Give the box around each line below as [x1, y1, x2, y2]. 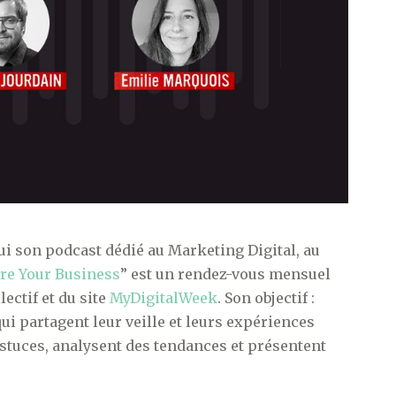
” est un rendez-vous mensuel [120, 265, 331, 283]
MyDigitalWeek [110, 289, 217, 307]
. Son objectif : [217, 289, 315, 307]
